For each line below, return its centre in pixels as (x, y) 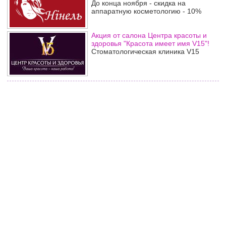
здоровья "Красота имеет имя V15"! (150, 43)
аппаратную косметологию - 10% (146, 11)
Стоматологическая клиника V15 (145, 51)
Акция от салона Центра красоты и (149, 35)
